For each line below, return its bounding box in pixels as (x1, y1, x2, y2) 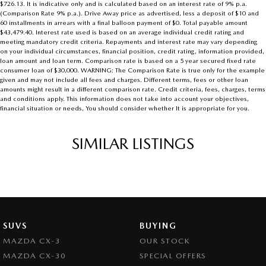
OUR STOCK (139, 236, 190, 246)
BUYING (139, 221, 177, 231)
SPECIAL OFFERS (139, 251, 207, 261)
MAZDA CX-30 (3, 251, 66, 261)
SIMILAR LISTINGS (72, 134, 194, 153)
